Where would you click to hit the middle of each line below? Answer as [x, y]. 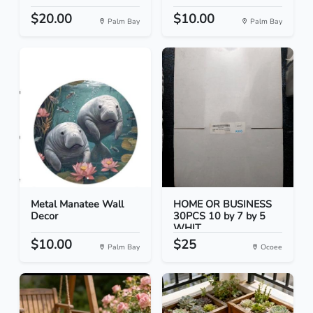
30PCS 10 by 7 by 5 [219, 216]
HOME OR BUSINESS [223, 204]
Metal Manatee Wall [77, 204]
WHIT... [190, 228]
